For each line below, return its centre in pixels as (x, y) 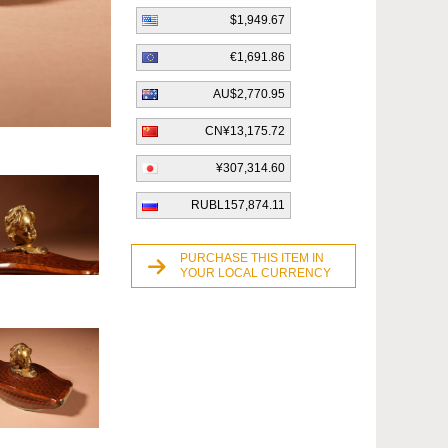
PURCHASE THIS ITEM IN (252, 258)
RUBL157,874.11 (238, 205)
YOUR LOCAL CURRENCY (255, 273)
